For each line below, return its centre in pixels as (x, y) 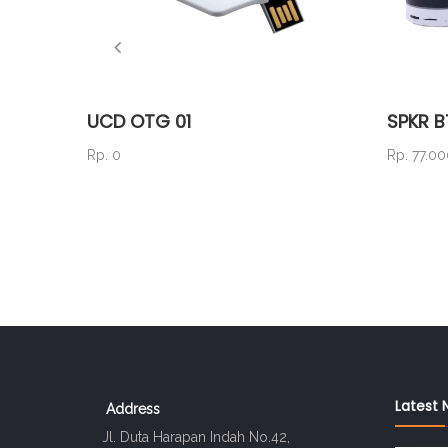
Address (133, 409)
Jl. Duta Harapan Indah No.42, (196, 437)
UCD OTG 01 (139, 121)
